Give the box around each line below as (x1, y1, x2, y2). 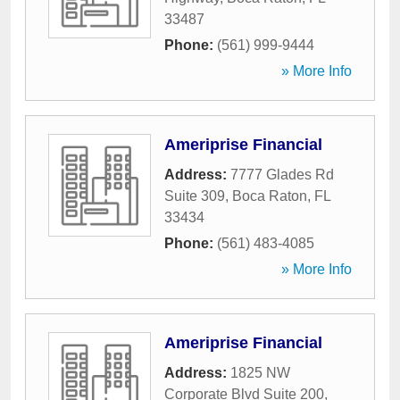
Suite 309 (164, 188, 225, 204)
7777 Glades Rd (230, 167, 334, 182)
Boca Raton (232, 188, 307, 204)
